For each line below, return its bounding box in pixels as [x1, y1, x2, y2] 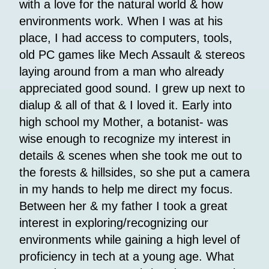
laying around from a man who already [19, 64, 224, 78]
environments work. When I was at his [19, 14, 223, 28]
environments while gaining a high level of [19, 232, 240, 246]
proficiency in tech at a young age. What [19, 249, 234, 263]
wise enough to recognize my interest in [19, 131, 231, 145]
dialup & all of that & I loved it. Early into [19, 98, 232, 112]
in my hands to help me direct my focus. [19, 182, 233, 196]
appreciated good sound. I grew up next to [19, 81, 245, 95]
